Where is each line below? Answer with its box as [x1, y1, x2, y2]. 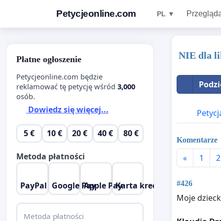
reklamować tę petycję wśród [16, 81, 117, 91]
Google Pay [52, 180, 96, 191]
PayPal [20, 180, 47, 191]
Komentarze [177, 135, 218, 144]
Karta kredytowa [115, 180, 183, 191]
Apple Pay [83, 180, 122, 191]
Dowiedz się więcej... [26, 104, 109, 115]
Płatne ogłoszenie [16, 54, 81, 64]
